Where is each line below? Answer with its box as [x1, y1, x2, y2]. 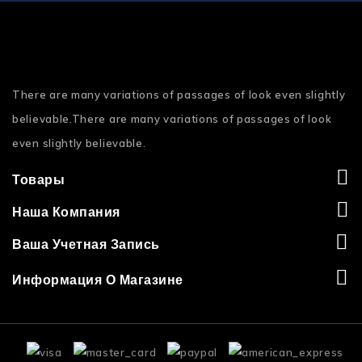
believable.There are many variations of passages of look [12, 112, 332, 126]
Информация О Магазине [12, 271, 183, 288]
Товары [12, 171, 65, 188]
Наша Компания [12, 204, 120, 221]
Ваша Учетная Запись [12, 236, 160, 253]
